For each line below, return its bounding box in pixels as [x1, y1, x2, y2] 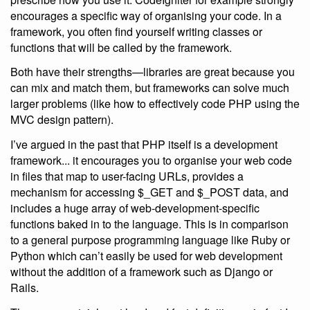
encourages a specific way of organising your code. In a [10, 7, 282, 24]
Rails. [10, 280, 39, 296]
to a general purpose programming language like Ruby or [10, 232, 290, 248]
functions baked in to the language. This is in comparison [10, 216, 289, 232]
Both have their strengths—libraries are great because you [10, 64, 295, 80]
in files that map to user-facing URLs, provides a [10, 168, 244, 185]
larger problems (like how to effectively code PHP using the [10, 95, 300, 112]
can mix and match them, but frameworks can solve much [10, 80, 289, 96]
